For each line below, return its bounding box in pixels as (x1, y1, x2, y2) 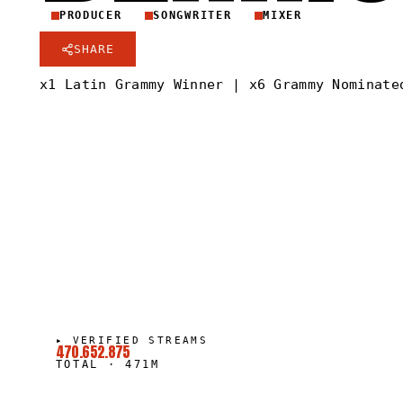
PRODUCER (59, 9, 122, 22)
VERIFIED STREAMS (72, 334, 209, 346)
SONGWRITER (153, 9, 232, 22)
